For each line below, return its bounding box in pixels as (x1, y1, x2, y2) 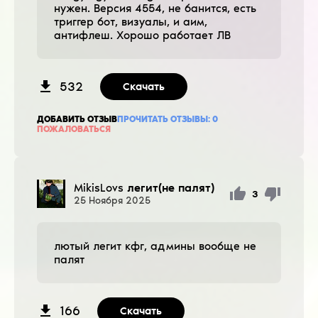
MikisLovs (74, 180, 124, 194)
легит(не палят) (127, 180, 214, 194)
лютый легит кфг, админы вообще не (54, 238, 256, 253)
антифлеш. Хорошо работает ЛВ (54, 28, 231, 42)
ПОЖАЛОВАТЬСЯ (37, 124, 111, 134)
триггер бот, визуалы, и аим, (54, 14, 207, 28)
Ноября (89, 194, 123, 207)
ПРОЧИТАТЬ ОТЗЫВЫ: (117, 114, 212, 124)
